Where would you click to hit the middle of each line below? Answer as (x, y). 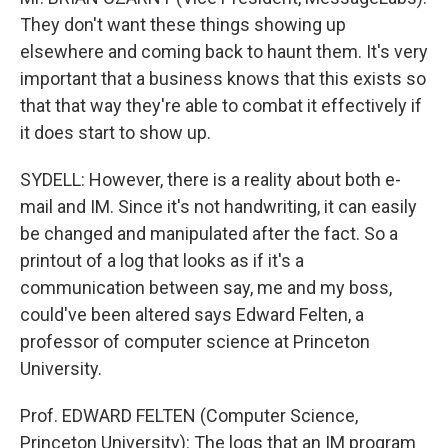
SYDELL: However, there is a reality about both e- (210, 179)
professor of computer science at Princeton (195, 341)
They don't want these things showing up (183, 24)
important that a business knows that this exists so (223, 78)
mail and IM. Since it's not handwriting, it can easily (218, 206)
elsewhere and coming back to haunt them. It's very (224, 51)
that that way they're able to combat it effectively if (221, 105)
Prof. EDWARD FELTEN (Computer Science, (189, 415)
